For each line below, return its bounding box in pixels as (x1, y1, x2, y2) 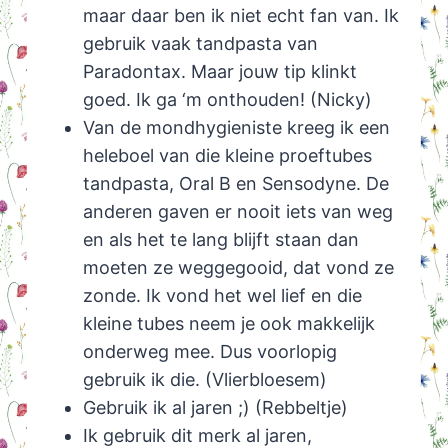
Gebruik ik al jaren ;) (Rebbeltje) (82, 397, 348, 419)
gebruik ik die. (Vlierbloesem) (82, 369, 327, 391)
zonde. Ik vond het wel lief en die (82, 285, 362, 307)
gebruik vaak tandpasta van (82, 33, 318, 55)
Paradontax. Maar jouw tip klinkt (82, 61, 357, 83)
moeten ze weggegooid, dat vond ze (82, 257, 394, 279)
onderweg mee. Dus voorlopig (82, 341, 337, 363)
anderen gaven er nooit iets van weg (82, 201, 393, 223)
